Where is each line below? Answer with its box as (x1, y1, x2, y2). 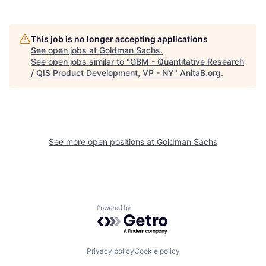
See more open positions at (49, 137, 157, 147)
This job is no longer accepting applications (31, 34, 208, 44)
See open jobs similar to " (31, 56, 130, 66)
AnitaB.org (180, 68, 221, 78)
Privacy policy (86, 246, 134, 255)
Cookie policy (134, 246, 180, 255)
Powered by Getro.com (97, 205, 201, 217)
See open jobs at (31, 45, 99, 55)
